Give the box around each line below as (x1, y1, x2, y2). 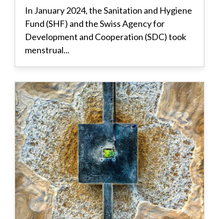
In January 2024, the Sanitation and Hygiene (25, 5, 192, 16)
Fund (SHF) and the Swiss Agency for (25, 18, 165, 29)
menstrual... (25, 44, 69, 55)
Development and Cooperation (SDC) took (25, 31, 186, 42)
